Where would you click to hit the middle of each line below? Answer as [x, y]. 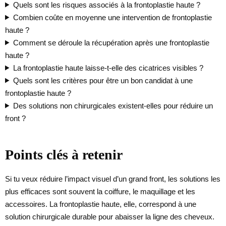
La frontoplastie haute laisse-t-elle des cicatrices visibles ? [108, 68]
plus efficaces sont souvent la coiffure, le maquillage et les [100, 191]
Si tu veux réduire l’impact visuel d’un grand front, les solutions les [113, 179]
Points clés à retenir [64, 154]
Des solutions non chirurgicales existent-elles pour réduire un [113, 105]
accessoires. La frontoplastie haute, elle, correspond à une [101, 204]
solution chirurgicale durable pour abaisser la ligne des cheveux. [110, 216]
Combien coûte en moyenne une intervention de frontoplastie [112, 17]
